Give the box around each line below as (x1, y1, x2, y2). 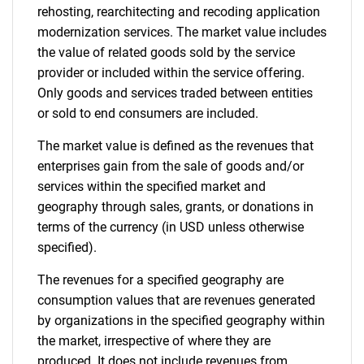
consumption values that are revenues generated (37, 292, 315, 308)
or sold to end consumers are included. (37, 106, 258, 121)
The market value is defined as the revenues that (37, 138, 314, 154)
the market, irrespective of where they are (37, 333, 271, 349)
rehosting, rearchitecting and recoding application (37, 4, 320, 19)
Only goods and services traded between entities (37, 85, 313, 101)
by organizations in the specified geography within (37, 313, 325, 328)
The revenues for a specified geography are (37, 272, 284, 288)
